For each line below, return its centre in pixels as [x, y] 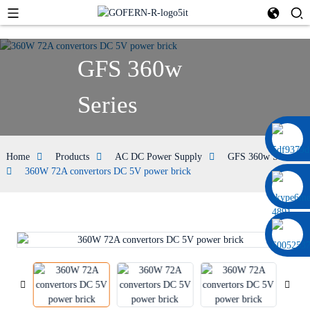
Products [72, 157]
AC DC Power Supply [158, 157]
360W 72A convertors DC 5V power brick [108, 171]
